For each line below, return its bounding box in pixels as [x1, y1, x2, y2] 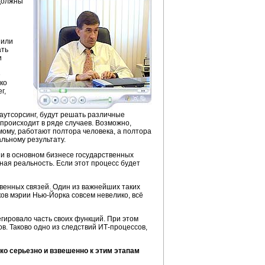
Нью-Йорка [33, 191, 70, 199]
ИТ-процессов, [98, 223, 147, 231]
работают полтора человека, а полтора [16, 127, 151, 135]
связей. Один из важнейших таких [24, 183, 140, 191]
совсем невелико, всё [70, 191, 143, 199]
